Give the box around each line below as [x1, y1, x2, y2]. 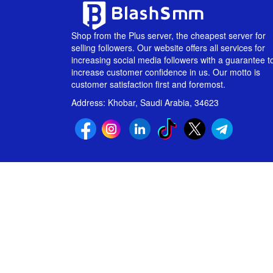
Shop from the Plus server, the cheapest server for [71, 29, 266, 41]
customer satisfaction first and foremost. [71, 78, 225, 90]
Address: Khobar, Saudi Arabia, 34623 [71, 96, 219, 108]
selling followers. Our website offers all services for [71, 41, 265, 54]
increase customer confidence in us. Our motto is [71, 66, 260, 78]
